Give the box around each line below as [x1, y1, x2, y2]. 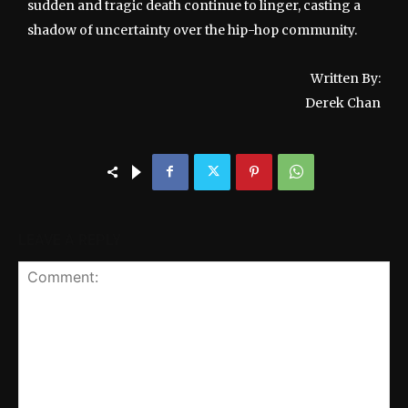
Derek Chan [305, 94, 381, 111]
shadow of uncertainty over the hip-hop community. [27, 21, 357, 38]
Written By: [311, 69, 381, 87]
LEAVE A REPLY [18, 230, 121, 249]
